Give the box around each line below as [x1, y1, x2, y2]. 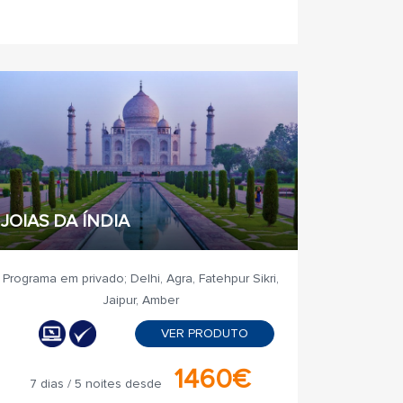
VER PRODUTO [160, 326, 248, 341]
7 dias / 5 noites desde [30, 376, 162, 391]
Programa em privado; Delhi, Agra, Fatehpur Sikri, [2, 271, 279, 286]
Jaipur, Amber [102, 292, 179, 308]
